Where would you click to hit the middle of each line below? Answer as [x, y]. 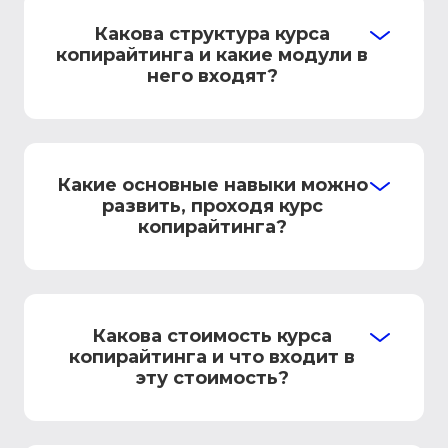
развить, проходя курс [212, 206]
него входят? [212, 76]
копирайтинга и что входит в [212, 357]
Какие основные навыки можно [212, 185]
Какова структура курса [212, 34]
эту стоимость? [212, 378]
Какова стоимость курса [212, 336]
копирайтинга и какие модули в [212, 55]
